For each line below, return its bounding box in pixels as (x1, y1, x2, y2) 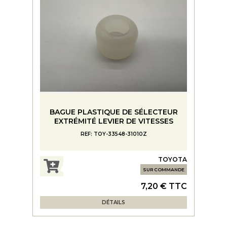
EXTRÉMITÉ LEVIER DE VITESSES (54, 116, 173, 126)
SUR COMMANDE (143, 167, 184, 172)
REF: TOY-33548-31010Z (80, 130, 147, 137)
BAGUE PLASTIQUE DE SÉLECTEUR (49, 107, 178, 117)
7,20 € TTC (141, 181, 187, 191)
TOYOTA (158, 156, 187, 163)
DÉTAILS (102, 199, 125, 206)
